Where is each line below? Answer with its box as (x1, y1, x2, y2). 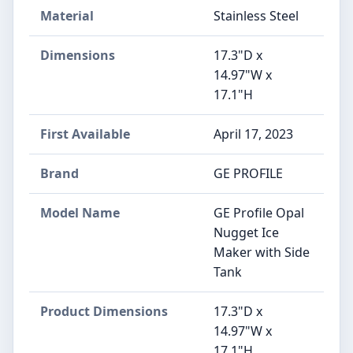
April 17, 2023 (214, 125, 293, 143)
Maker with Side (214, 243, 310, 261)
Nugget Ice (214, 224, 279, 241)
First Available (40, 125, 130, 143)
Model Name (40, 204, 120, 221)
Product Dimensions (40, 303, 168, 320)
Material (40, 7, 94, 24)
